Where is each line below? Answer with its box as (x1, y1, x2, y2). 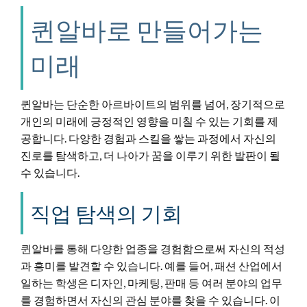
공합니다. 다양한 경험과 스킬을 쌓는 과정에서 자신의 (21, 131, 276, 145)
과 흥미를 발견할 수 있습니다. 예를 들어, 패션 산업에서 (21, 258, 282, 272)
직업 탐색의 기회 (30, 200, 182, 225)
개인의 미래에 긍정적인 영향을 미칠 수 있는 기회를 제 (21, 114, 278, 127)
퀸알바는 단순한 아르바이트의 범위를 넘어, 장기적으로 (21, 97, 285, 110)
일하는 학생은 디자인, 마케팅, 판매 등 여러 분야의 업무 (21, 275, 282, 289)
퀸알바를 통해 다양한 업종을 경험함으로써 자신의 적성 (21, 241, 285, 255)
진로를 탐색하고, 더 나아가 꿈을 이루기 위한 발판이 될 (21, 148, 280, 162)
